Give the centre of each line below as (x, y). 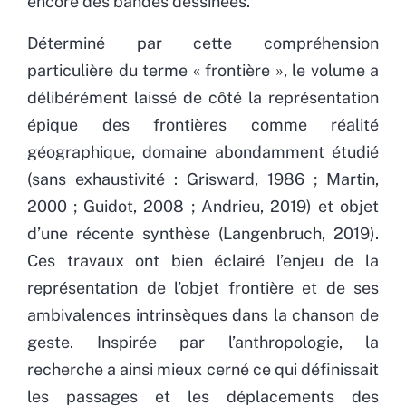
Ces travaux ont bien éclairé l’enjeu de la (203, 260)
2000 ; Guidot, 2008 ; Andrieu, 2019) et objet (203, 206)
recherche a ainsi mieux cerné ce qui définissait (203, 369)
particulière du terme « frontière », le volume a (203, 70)
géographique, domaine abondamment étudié (203, 151)
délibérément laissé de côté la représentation (203, 97)
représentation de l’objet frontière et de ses (203, 287)
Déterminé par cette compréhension (203, 43)
